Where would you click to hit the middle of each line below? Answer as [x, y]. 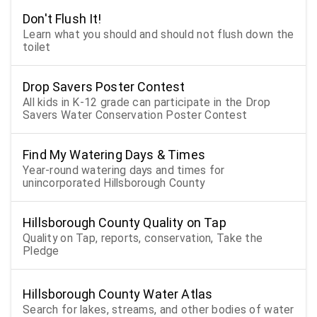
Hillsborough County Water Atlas [118, 294]
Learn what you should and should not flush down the [158, 34]
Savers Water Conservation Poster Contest [135, 115]
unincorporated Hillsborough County [114, 183]
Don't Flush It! [62, 18]
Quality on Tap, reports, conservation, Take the [143, 238]
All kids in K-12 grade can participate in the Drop [147, 102]
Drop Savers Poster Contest [104, 86]
